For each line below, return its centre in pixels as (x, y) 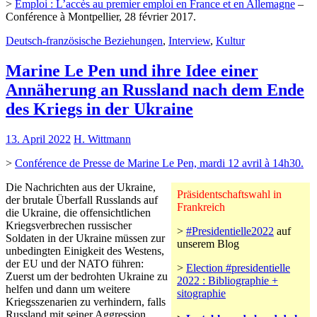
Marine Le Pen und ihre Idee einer (132, 70)
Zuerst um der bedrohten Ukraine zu (87, 276)
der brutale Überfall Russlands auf (82, 200)
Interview (189, 40)
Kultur (230, 40)
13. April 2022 (38, 139)
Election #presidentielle (238, 267)
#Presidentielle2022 (230, 231)
